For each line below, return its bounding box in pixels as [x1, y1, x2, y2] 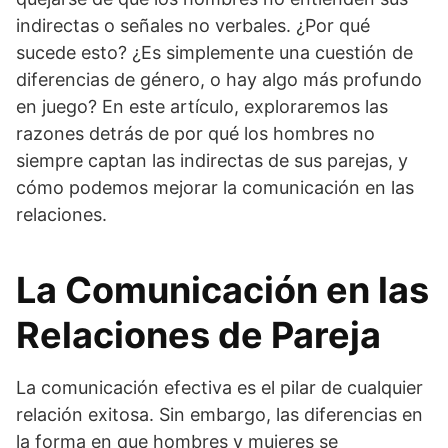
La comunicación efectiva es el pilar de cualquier [16, 377, 423, 399]
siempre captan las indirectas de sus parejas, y [16, 150, 408, 172]
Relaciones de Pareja [16, 313, 381, 358]
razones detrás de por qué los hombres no [16, 123, 375, 145]
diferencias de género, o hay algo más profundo [16, 69, 422, 91]
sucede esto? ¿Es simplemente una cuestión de [16, 42, 413, 64]
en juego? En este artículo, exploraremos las [16, 96, 388, 118]
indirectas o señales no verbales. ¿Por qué [16, 15, 370, 37]
